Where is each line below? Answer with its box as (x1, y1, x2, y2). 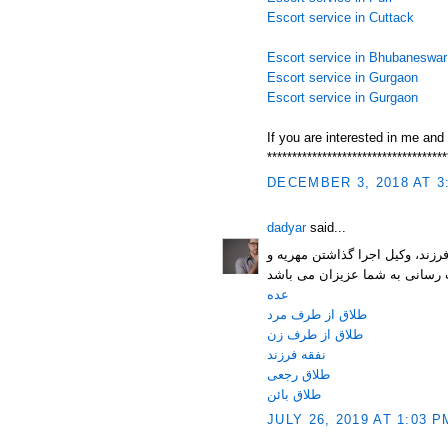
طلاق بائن (267, 386, 321, 402)
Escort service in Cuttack (267, 9, 414, 25)
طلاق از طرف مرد (267, 306, 367, 322)
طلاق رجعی (267, 366, 330, 382)
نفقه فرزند (267, 346, 326, 362)
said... (306, 220, 346, 235)
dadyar (267, 220, 306, 235)
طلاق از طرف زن (267, 326, 363, 342)
